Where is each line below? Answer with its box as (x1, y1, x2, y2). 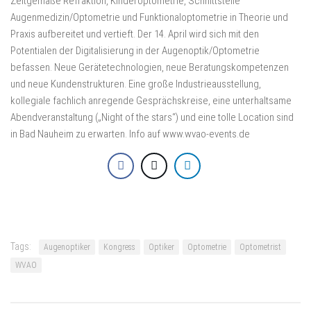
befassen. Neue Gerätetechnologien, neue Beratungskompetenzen (10, 61, 289, 74)
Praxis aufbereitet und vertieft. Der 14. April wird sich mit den (10, 28, 259, 40)
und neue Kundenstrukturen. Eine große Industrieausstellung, (10, 78, 261, 90)
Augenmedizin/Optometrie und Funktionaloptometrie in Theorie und (10, 11, 288, 24)
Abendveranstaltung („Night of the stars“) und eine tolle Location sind (10, 111, 294, 124)
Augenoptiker (44, 242, 90, 252)
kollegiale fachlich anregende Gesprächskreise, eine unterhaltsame (10, 94, 292, 107)
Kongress (103, 242, 135, 252)
